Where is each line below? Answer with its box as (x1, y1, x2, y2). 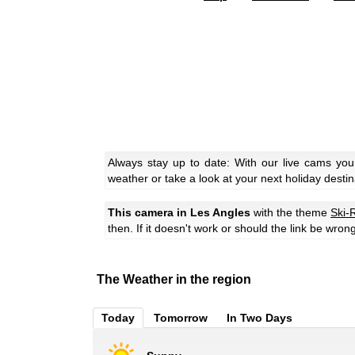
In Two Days (227, 311, 292, 324)
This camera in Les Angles (108, 205, 250, 219)
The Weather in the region (97, 272, 251, 286)
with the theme (250, 205, 330, 219)
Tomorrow (154, 311, 208, 324)
